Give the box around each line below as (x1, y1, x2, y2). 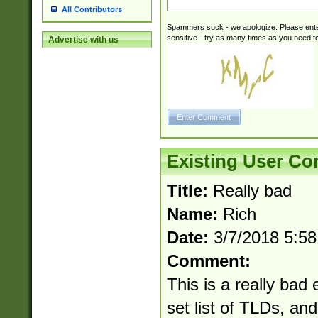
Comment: (166, 252, 251, 270)
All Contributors (61, 5, 122, 14)
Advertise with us (48, 35, 119, 45)
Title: (166, 182, 213, 200)
